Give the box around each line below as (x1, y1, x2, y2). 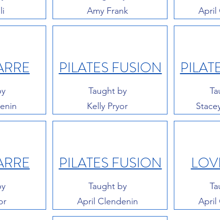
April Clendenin (77, 195, 138, 207)
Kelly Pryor (87, 100, 128, 111)
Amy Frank (86, 5, 128, 16)
